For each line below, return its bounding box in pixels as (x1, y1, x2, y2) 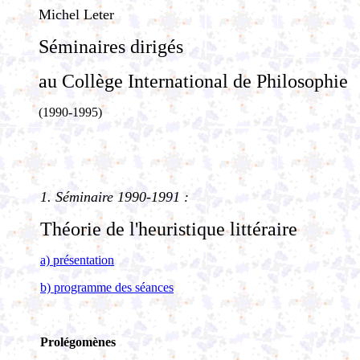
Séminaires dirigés (39, 36, 183, 57)
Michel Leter (39, 6, 114, 22)
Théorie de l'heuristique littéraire (40, 219, 297, 239)
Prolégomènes (40, 335, 116, 349)
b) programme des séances (40, 280, 174, 294)
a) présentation (40, 253, 114, 267)
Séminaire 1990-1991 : (55, 189, 189, 205)
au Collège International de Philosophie (39, 71, 348, 92)
